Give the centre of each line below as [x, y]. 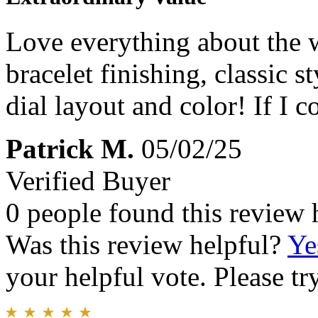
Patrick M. [70, 149]
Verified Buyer [88, 181]
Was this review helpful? [147, 245]
